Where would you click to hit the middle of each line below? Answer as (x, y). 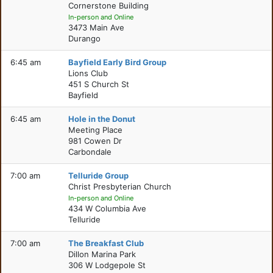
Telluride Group (99, 175)
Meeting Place (96, 130)
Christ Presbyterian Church (120, 186)
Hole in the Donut (102, 119)
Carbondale (90, 152)
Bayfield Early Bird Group (118, 62)
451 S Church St (99, 84)
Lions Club (88, 73)
